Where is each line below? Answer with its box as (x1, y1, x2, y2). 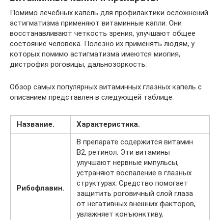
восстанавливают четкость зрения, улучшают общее (10, 29, 195, 38)
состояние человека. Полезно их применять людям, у (10, 39, 194, 48)
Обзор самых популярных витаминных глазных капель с (10, 82, 202, 91)
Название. (17, 120, 55, 129)
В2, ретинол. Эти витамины (77, 148, 170, 157)
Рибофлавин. (17, 184, 64, 192)
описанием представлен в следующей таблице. (10, 93, 174, 102)
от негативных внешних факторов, (77, 199, 195, 208)
